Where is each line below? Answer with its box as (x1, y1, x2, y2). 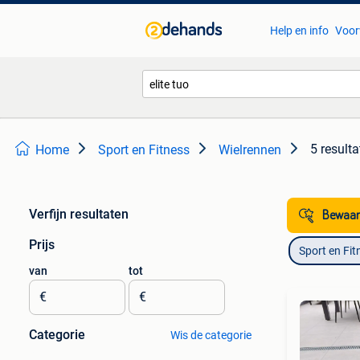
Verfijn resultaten (29, 207, 129, 222)
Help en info (269, 24, 329, 37)
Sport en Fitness (98, 142, 190, 157)
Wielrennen (219, 142, 281, 157)
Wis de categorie (170, 329, 252, 342)
